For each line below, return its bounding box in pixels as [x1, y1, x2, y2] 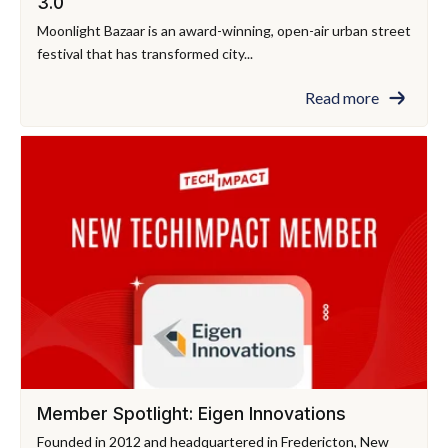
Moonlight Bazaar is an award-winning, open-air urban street [37, 21, 411, 39]
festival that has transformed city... [37, 44, 253, 62]
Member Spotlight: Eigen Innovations [37, 403, 346, 425]
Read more [305, 87, 379, 107]
